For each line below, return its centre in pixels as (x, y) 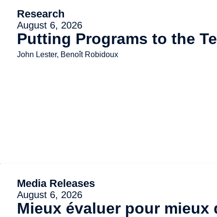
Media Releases (56, 184)
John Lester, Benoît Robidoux (68, 55)
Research (41, 14)
